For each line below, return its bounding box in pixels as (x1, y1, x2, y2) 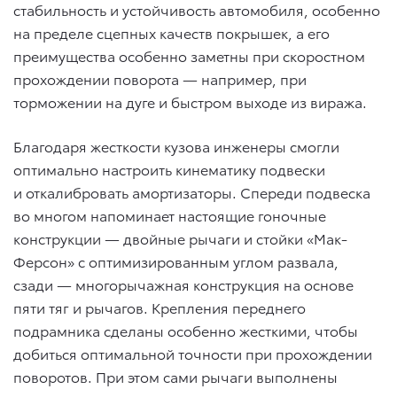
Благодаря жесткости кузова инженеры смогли (13, 135, 339, 156)
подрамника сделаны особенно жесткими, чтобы (13, 319, 358, 340)
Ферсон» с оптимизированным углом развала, (13, 250, 339, 271)
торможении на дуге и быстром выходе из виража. (13, 90, 367, 112)
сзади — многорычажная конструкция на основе (13, 273, 354, 294)
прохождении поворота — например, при (13, 67, 307, 89)
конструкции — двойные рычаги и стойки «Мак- (13, 227, 347, 248)
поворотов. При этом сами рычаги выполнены (13, 365, 338, 386)
